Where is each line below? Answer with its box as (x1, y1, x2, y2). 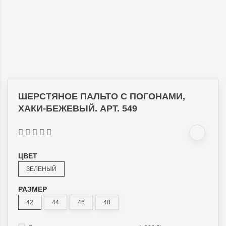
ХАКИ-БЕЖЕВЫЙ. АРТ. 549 (18, 103, 137, 114)
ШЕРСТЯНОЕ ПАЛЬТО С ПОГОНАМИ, (18, 91, 185, 101)
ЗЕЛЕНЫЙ (26, 165, 56, 173)
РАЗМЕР (18, 185, 47, 193)
